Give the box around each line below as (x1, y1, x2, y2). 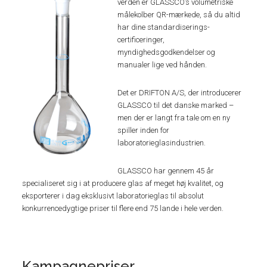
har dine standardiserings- (117, 23, 210, 32)
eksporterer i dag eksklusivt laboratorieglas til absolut (22, 191, 204, 200)
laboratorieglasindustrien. (117, 138, 206, 147)
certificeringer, (117, 35, 165, 44)
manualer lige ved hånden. (117, 60, 207, 69)
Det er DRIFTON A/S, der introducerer (117, 88, 242, 97)
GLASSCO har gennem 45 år (117, 166, 215, 175)
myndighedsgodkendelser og (117, 48, 216, 57)
